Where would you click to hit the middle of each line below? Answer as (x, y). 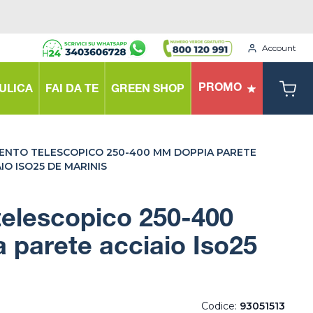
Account (279, 48)
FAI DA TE (72, 90)
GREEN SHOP (148, 90)
